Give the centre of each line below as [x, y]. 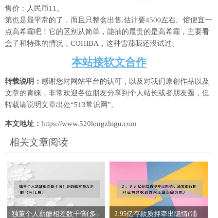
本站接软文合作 [109, 62]
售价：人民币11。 [34, 8]
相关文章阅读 [39, 142]
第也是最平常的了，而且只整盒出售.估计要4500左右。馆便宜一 [109, 20]
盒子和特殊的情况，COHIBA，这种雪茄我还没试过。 [92, 43]
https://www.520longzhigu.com [89, 123]
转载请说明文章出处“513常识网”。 [62, 104]
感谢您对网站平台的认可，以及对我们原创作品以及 [125, 81]
